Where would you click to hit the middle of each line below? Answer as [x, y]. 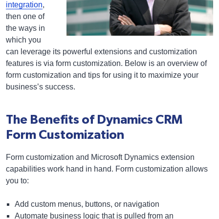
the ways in [25, 28]
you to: [17, 181]
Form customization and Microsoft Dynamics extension [100, 157]
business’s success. [41, 87]
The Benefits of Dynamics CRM [94, 120]
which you [23, 40]
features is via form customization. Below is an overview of [106, 63]
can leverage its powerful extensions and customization [101, 52]
